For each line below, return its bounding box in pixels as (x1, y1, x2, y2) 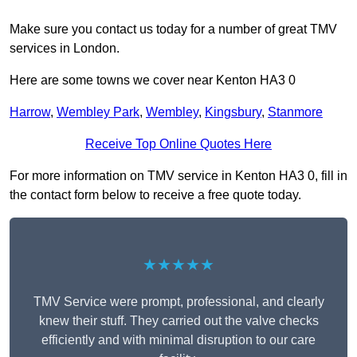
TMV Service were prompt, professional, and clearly (33, 295, 324, 309)
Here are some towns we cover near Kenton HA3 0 (10, 73, 296, 88)
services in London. (10, 41, 120, 56)
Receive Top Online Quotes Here (85, 137, 272, 151)
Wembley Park (57, 105, 139, 120)
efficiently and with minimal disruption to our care (41, 333, 316, 347)
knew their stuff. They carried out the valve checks (38, 314, 319, 328)
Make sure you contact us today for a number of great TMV (10, 22, 337, 37)
